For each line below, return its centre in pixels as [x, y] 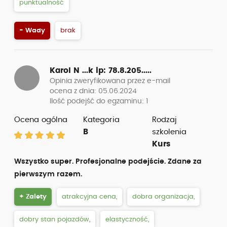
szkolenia [169, 132]
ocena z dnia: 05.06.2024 [93, 91]
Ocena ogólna [41, 120]
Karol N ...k [73, 71]
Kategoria [101, 120]
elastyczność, [127, 220]
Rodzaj [164, 120]
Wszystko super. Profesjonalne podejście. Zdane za [108, 162]
